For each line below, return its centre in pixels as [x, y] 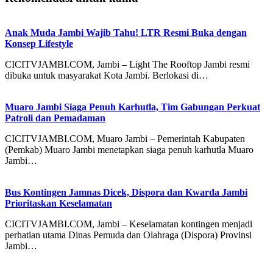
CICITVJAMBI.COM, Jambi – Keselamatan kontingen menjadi [129, 224]
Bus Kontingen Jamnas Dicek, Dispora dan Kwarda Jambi [126, 192]
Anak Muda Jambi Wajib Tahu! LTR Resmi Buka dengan [126, 32]
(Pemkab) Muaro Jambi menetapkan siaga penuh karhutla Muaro [129, 149]
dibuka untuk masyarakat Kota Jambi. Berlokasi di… [107, 75]
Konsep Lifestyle [39, 43]
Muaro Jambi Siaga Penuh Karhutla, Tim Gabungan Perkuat [133, 107]
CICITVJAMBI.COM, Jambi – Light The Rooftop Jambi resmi [127, 64]
